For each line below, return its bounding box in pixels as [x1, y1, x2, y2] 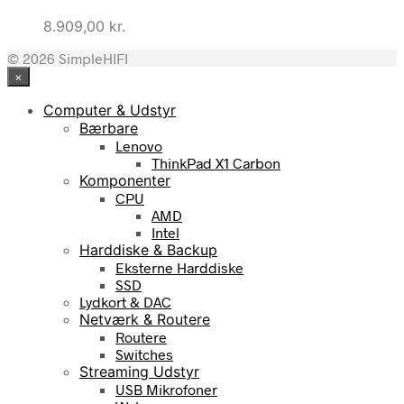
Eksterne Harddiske [115, 258, 243, 276]
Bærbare [79, 118, 138, 137]
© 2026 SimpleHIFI [7, 49, 128, 67]
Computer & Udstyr [43, 100, 176, 119]
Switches [115, 344, 173, 363]
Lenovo [115, 136, 162, 154]
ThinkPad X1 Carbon [151, 153, 280, 171]
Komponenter [79, 170, 170, 189]
